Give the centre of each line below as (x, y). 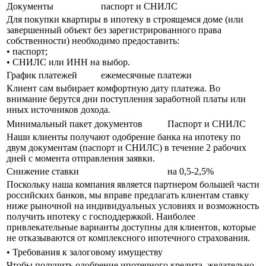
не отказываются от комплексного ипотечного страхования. (128, 237)
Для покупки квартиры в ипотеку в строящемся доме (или (125, 19)
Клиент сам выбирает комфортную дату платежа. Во (113, 88)
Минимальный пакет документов (75, 123)
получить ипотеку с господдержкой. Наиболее (101, 216)
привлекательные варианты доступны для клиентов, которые (131, 227)
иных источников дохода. (58, 109)
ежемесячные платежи (146, 75)
